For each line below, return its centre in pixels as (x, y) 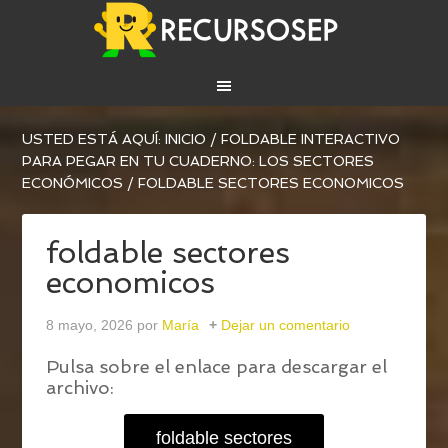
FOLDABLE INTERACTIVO (311, 139)
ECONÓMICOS (73, 183)
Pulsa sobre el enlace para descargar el (217, 367)
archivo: (80, 388)
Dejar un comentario (286, 325)
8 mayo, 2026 (90, 325)
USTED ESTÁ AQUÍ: (94, 139)
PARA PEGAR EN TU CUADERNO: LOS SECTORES (198, 161)
